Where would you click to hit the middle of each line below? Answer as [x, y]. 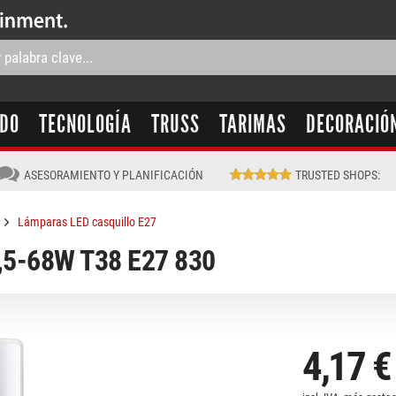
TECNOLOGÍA [85, 124]
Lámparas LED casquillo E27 [87, 222]
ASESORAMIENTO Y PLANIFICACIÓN [113, 175]
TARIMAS [252, 124]
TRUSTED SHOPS [337, 175]
